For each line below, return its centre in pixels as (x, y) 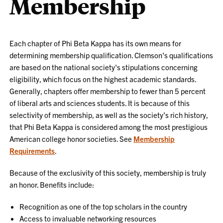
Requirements (32, 151)
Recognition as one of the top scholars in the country (104, 206)
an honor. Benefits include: (52, 184)
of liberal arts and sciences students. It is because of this (100, 103)
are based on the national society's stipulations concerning (104, 67)
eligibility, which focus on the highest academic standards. (103, 79)
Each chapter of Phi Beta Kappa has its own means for (96, 43)
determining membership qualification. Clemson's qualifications (111, 55)
